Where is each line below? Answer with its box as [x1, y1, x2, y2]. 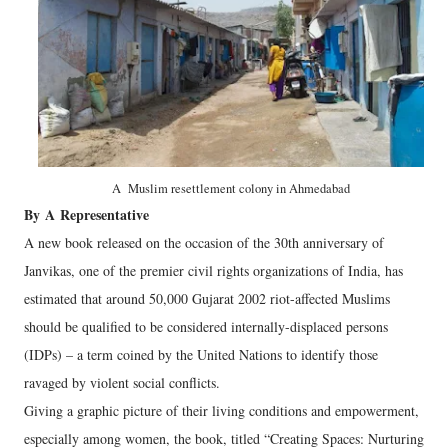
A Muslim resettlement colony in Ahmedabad [112, 180, 350, 197]
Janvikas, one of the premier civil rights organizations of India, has [24, 261, 403, 280]
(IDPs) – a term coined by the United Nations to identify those [24, 345, 378, 364]
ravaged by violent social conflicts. [24, 373, 220, 392]
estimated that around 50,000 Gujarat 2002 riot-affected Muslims [24, 289, 390, 308]
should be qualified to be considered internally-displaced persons [24, 317, 388, 336]
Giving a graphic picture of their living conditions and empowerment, [24, 401, 419, 420]
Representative [55, 204, 149, 225]
